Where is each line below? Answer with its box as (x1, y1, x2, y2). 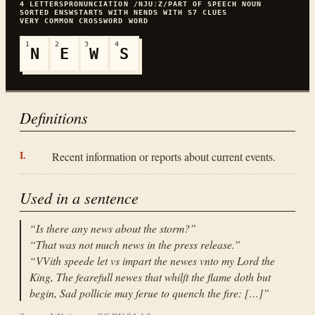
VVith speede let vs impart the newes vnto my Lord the (36, 252, 275, 268)
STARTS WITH (74, 7, 134, 16)
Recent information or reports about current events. (51, 149, 276, 165)
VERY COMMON (20, 15, 75, 25)
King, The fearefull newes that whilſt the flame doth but (30, 269, 271, 284)
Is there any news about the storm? (36, 220, 190, 236)
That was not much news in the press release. (36, 236, 234, 252)
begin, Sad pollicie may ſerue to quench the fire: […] (30, 285, 263, 300)
